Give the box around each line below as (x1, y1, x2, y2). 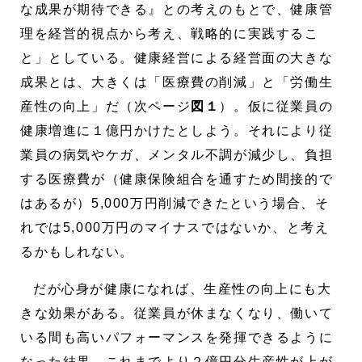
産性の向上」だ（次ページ (20, 99, 192, 113)
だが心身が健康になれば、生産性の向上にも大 (33, 281, 332, 296)
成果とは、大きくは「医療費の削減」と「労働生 (20, 74, 334, 89)
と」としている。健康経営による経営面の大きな (20, 50, 334, 65)
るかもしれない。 (20, 244, 134, 259)
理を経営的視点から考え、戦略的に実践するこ (20, 26, 319, 40)
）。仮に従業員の (219, 99, 334, 113)
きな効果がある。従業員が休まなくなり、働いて (20, 305, 334, 320)
